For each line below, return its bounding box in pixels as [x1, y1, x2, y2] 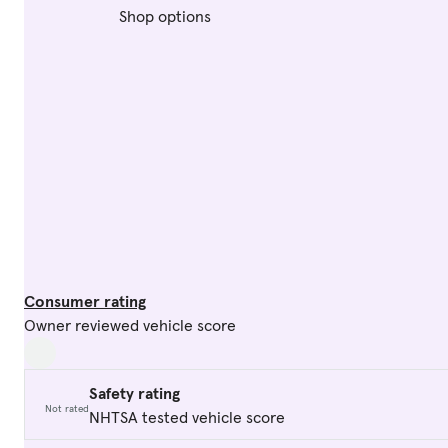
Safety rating [89, 382, 180, 403]
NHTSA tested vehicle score [89, 406, 285, 427]
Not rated [45, 402, 89, 416]
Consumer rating [24, 291, 146, 312]
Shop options [119, 6, 211, 26]
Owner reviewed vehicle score [24, 315, 236, 336]
